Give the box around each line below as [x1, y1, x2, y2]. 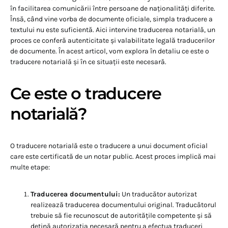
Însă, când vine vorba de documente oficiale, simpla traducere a [10, 15, 213, 24]
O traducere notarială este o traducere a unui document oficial [10, 141, 208, 151]
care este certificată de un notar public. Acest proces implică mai [10, 152, 216, 161]
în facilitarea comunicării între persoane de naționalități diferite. [10, 4, 215, 13]
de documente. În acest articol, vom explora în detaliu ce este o [10, 47, 209, 56]
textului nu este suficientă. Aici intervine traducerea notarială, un [10, 25, 215, 35]
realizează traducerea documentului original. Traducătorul [31, 201, 216, 210]
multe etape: [10, 163, 50, 172]
